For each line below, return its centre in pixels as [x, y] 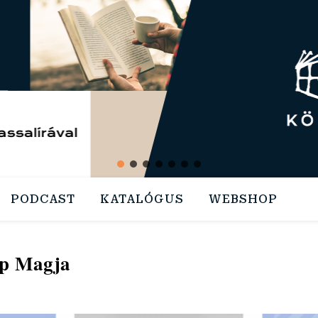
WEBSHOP [243, 199]
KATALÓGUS [142, 199]
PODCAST [43, 199]
